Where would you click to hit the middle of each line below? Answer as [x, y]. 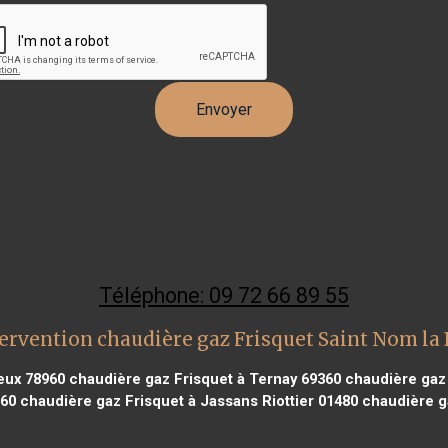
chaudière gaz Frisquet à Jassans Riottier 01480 [187, 400]
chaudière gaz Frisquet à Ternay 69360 [203, 378]
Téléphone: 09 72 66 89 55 [224, 295]
